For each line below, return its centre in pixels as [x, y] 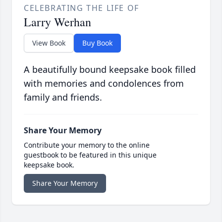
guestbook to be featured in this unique [90, 155]
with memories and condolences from [104, 83]
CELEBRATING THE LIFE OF [82, 8]
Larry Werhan [57, 22]
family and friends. [63, 97]
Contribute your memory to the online [87, 145]
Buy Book [97, 43]
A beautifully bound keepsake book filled [110, 70]
